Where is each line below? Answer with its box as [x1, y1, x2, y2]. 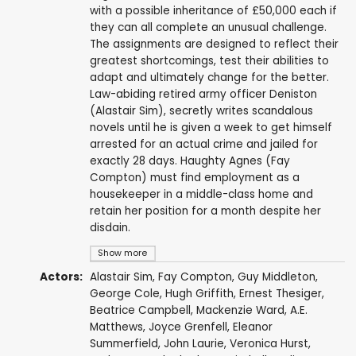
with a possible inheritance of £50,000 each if [89, 3, 337, 19]
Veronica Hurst [229, 336, 308, 352]
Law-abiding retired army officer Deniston [89, 87, 317, 103]
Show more [98, 247, 148, 260]
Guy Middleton [237, 269, 315, 285]
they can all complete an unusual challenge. [89, 20, 327, 36]
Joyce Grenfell [148, 319, 227, 335]
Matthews [89, 319, 143, 335]
